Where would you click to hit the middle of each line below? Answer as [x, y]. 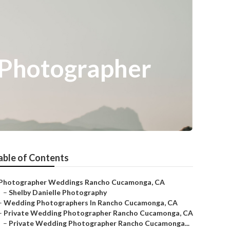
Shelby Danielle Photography [58, 192]
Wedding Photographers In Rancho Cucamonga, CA [91, 203]
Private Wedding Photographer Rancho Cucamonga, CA [98, 213]
